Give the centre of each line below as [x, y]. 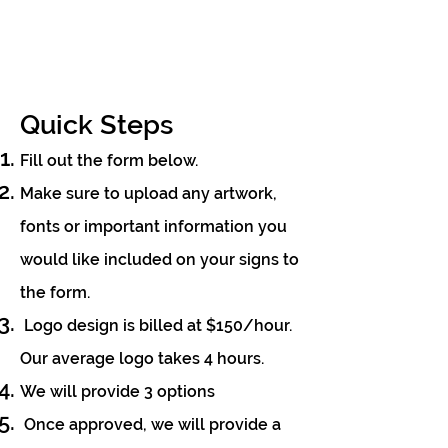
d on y [185, 259]
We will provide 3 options [117, 391]
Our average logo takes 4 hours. [142, 358]
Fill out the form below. [109, 160]
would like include [91, 259]
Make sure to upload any [115, 193]
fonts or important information [137, 226]
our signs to [254, 259]
